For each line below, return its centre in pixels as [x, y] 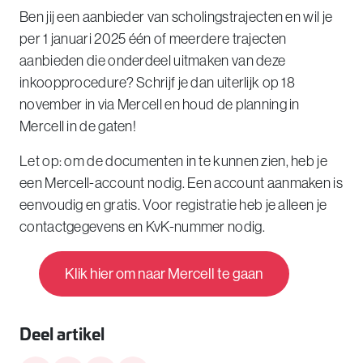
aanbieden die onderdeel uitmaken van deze [153, 61]
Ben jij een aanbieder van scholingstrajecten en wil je [176, 17]
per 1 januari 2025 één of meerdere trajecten [153, 39]
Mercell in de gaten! [78, 126]
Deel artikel [62, 333]
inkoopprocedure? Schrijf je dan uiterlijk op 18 [158, 83]
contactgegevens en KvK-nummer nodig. [142, 227]
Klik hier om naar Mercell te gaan [164, 274]
